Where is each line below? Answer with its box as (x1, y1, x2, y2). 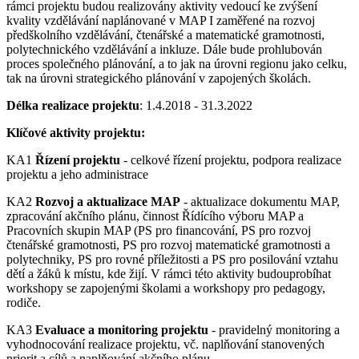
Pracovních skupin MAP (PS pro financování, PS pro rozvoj (6, 224, 311, 237)
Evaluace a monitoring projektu (35, 323, 208, 337)
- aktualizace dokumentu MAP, (180, 195, 340, 208)
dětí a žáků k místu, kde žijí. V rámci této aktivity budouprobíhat (6, 267, 331, 280)
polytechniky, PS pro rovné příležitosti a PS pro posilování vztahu (6, 252, 338, 266)
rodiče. (6, 296, 41, 309)
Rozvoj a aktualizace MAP (35, 195, 180, 208)
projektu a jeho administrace (6, 167, 148, 181)
